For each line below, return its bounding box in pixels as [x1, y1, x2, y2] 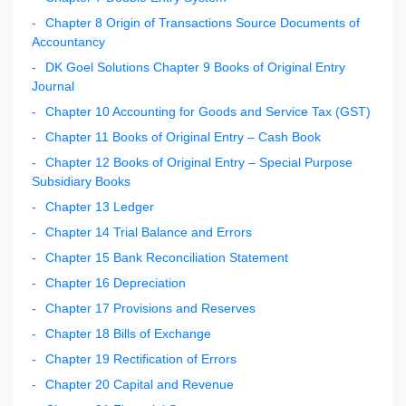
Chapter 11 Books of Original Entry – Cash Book [45, 129, 321, 144]
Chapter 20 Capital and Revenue [45, 376, 234, 391]
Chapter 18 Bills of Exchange [45, 325, 211, 341]
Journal [32, 78, 74, 93]
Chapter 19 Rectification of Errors [45, 351, 237, 366]
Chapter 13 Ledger [45, 198, 154, 214]
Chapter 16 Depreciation [45, 275, 186, 290]
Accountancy [32, 34, 105, 49]
